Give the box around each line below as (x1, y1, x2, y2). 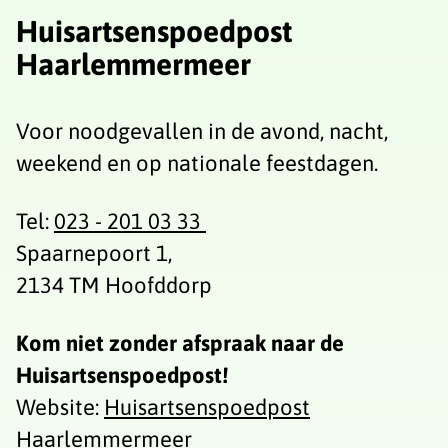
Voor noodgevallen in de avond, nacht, (16, 117, 388, 144)
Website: (16, 394, 104, 421)
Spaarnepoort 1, (16, 239, 172, 266)
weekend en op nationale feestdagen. (16, 149, 378, 176)
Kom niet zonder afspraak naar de (16, 330, 344, 357)
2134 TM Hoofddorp (16, 271, 212, 298)
